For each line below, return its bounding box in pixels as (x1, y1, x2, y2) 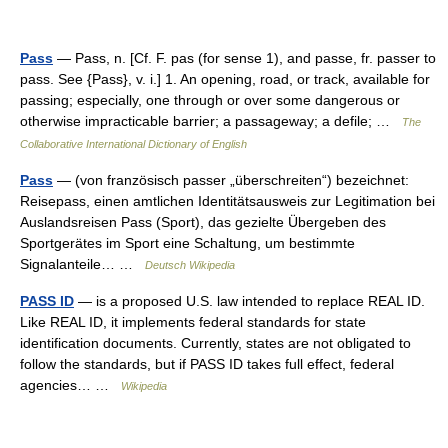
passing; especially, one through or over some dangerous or (20, 91, 400, 108)
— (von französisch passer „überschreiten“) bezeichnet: (53, 171, 409, 188)
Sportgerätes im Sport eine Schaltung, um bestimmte (20, 234, 355, 251)
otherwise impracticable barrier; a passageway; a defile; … (20, 112, 402, 129)
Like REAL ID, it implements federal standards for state (20, 313, 366, 330)
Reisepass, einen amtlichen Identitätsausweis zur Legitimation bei (20, 192, 435, 209)
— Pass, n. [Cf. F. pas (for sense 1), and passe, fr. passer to (53, 49, 436, 66)
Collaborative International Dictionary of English (20, 137, 247, 150)
